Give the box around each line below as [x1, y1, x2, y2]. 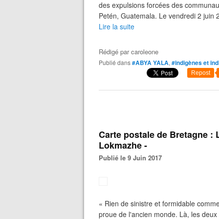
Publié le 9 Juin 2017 [103, 153, 162, 162]
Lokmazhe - [99, 139, 147, 152]
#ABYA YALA [132, 58, 169, 67]
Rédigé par [99, 47, 131, 56]
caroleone [131, 47, 158, 56]
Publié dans [103, 58, 131, 66]
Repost [191, 69, 210, 76]
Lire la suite [99, 22, 134, 31]
